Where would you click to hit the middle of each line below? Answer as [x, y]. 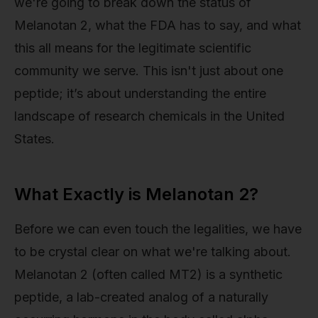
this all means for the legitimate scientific [133, 48]
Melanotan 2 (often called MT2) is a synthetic [148, 274]
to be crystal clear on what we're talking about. [153, 251]
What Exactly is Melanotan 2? [136, 194]
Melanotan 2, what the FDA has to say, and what [158, 25]
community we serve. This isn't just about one [149, 70]
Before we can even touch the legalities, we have [158, 229]
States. [34, 138]
